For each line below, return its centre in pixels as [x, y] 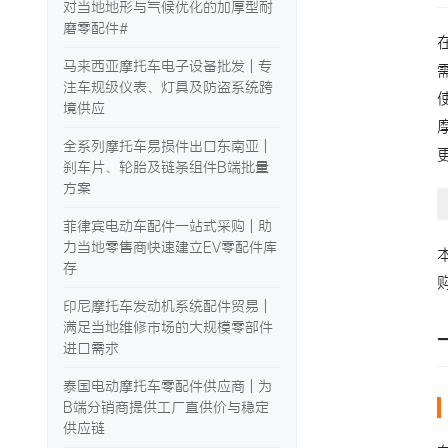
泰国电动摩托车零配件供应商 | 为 [167, 386]
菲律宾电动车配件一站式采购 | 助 [167, 226]
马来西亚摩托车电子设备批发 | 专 [167, 66]
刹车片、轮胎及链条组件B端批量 [166, 167]
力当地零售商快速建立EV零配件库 [170, 247]
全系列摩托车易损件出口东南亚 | [165, 146]
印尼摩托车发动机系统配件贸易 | [165, 306]
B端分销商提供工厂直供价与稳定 [166, 407]
